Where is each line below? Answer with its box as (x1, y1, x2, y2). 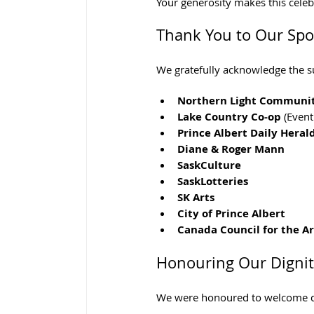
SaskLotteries (177, 173, 248, 189)
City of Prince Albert (177, 205, 285, 221)
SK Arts (177, 189, 214, 205)
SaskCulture (177, 157, 241, 172)
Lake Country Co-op (177, 109, 281, 124)
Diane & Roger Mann (177, 141, 285, 156)
